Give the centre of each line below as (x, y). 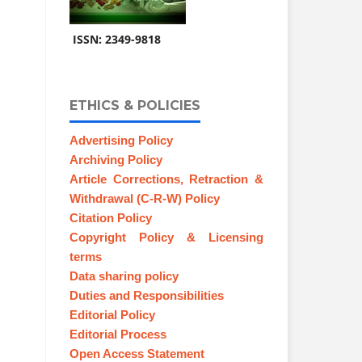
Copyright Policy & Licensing (166, 237)
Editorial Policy (112, 315)
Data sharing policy (124, 276)
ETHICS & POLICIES (135, 105)
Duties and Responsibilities (147, 295)
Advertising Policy (121, 140)
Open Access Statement (137, 354)
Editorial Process (118, 334)
